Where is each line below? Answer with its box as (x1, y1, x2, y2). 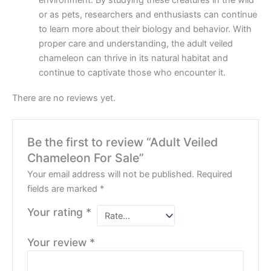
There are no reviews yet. (12, 92, 116, 103)
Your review (27, 235, 90, 249)
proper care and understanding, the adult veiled (38, 38, 233, 50)
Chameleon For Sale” (27, 150, 145, 165)
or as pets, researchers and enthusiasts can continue (38, 9, 257, 21)
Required (197, 169, 233, 180)
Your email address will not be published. (27, 169, 195, 180)
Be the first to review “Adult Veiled (27, 134, 218, 149)
